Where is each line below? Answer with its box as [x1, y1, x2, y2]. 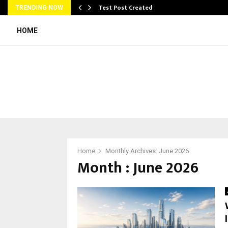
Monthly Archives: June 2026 [105, 147, 189, 155]
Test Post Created [99, 3, 152, 13]
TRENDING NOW [15, 4, 63, 11]
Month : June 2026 [77, 155, 198, 181]
